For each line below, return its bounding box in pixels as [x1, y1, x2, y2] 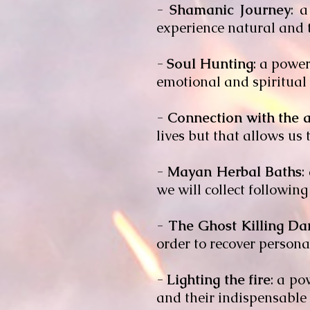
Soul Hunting [167, 55, 253, 73]
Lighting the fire [167, 271, 271, 289]
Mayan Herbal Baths [167, 163, 302, 181]
